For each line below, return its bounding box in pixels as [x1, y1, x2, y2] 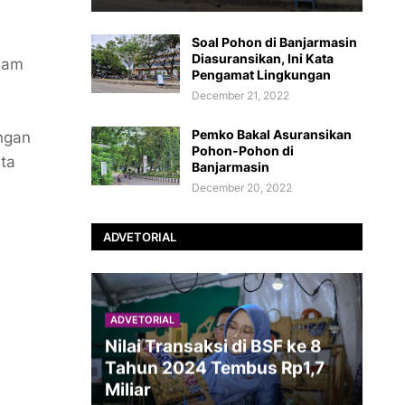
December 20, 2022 [192, 181, 292, 194]
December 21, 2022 [192, 89, 289, 102]
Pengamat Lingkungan [192, 67, 331, 82]
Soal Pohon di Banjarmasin [192, 34, 357, 50]
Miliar [105, 380, 151, 400]
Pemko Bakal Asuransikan [192, 127, 352, 142]
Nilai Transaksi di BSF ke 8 [105, 336, 322, 357]
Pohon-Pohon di [192, 143, 294, 158]
